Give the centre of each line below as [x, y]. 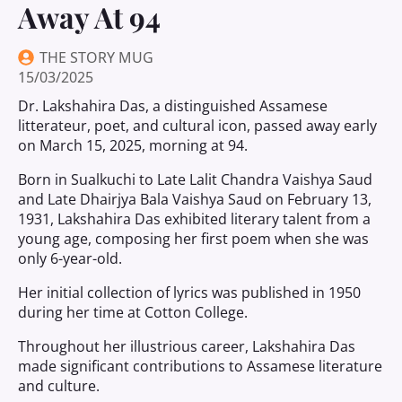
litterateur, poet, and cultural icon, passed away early [197, 126]
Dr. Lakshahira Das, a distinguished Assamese [173, 106]
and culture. [59, 386]
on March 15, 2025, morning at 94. [133, 145]
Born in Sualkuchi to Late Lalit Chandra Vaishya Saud [195, 179]
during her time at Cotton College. [133, 312]
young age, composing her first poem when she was [193, 239]
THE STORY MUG [96, 57]
